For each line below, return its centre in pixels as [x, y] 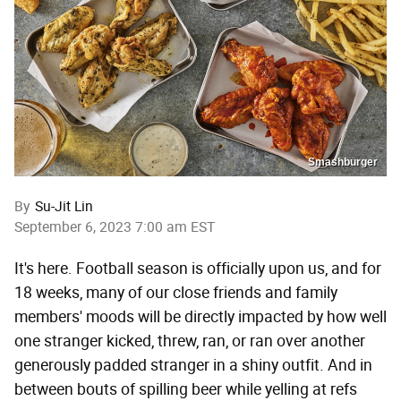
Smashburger [343, 162]
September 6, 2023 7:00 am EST [115, 227]
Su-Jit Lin [64, 207]
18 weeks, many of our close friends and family [176, 293]
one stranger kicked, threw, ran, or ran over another [190, 341]
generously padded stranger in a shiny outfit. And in [193, 366]
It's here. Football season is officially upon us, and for [198, 269]
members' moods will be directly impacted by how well [200, 317]
